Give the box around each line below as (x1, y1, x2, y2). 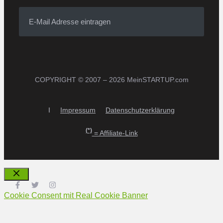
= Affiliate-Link (92, 129, 138, 137)
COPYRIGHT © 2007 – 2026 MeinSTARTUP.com (34, 75, 189, 84)
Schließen (16, 179, 52, 188)
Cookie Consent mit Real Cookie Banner (4, 191, 148, 200)
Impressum (60, 106, 96, 114)
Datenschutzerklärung (106, 106, 175, 114)
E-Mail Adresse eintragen (29, 17, 111, 26)
